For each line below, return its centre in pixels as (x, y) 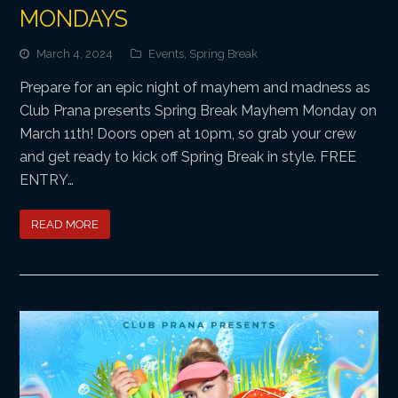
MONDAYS (74, 18)
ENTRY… (47, 179)
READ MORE (65, 224)
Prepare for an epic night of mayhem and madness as (195, 87)
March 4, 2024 (75, 53)
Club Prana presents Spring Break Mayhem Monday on (199, 110)
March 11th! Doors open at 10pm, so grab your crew (188, 133)
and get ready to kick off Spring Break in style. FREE (188, 156)
